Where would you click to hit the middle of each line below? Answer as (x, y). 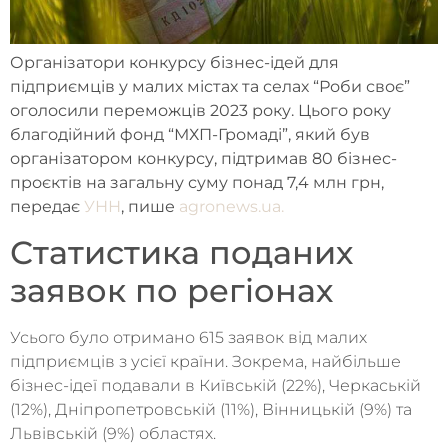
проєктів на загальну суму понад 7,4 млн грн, (197, 183)
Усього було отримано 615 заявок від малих (188, 337)
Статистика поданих (181, 252)
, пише (150, 207)
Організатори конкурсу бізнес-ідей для (174, 63)
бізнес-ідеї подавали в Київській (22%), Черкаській (215, 385)
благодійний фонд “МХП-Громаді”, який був (190, 135)
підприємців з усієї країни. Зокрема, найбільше (205, 361)
